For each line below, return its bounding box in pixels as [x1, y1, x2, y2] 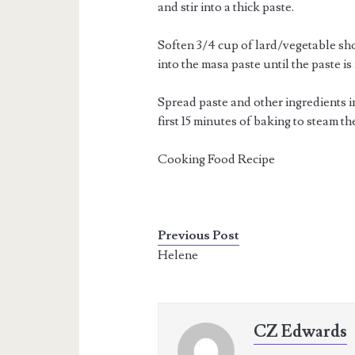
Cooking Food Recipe [158, 151, 276, 167]
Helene [158, 247, 199, 263]
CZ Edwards [254, 321, 348, 342]
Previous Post [158, 227, 240, 243]
